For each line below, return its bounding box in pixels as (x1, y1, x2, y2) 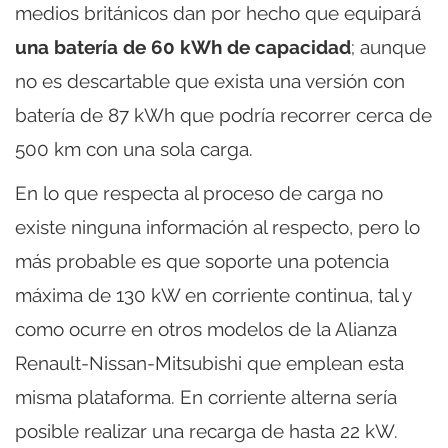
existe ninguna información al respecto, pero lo (15, 216, 420, 239)
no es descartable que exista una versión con (15, 70, 405, 93)
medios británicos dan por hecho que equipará (15, 2, 421, 25)
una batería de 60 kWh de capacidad (15, 36, 351, 59)
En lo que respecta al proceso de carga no (15, 182, 383, 205)
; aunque (351, 36, 426, 59)
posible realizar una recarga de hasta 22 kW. (15, 420, 398, 443)
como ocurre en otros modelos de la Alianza (15, 318, 397, 341)
